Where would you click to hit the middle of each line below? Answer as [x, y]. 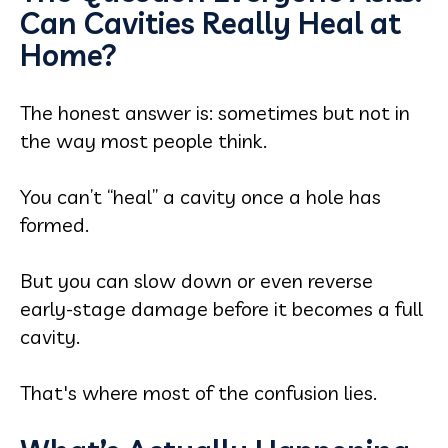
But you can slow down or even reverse [196, 280]
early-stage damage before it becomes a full [221, 308]
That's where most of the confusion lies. [198, 392]
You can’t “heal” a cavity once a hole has [200, 196]
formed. [54, 224]
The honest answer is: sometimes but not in [215, 112]
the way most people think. [143, 140]
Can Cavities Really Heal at [210, 23]
